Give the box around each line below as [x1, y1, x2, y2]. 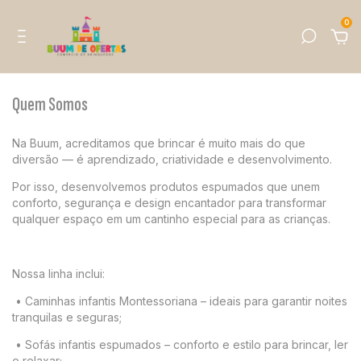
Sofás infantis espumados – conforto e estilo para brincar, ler [25, 338, 348, 351]
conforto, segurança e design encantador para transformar [12, 196, 326, 210]
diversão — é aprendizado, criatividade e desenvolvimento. [12, 152, 332, 166]
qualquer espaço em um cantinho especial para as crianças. [12, 212, 330, 226]
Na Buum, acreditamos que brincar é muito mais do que [12, 136, 305, 150]
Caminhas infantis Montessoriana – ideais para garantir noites [25, 294, 347, 308]
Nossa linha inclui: [12, 267, 105, 280]
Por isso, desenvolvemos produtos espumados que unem [12, 180, 320, 193]
